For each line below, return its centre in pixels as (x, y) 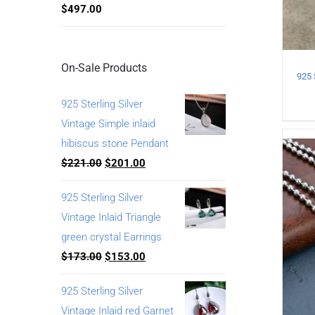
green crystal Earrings (111, 237)
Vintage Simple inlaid (108, 123)
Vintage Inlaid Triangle (111, 217)
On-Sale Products (104, 67)
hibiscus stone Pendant (115, 143)
